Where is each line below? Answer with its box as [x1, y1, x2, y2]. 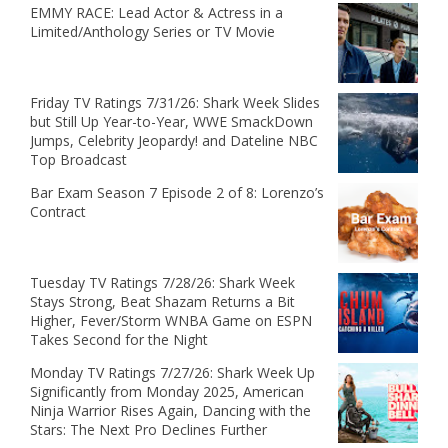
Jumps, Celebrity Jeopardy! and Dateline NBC [30, 130, 318, 150]
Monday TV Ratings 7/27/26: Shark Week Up [30, 362, 315, 382]
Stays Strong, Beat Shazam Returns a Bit [30, 291, 295, 311]
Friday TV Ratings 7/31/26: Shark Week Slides [30, 92, 320, 112]
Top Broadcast [30, 149, 127, 169]
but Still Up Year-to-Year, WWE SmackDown [30, 111, 313, 131]
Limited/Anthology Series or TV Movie [30, 21, 275, 41]
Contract [30, 201, 86, 221]
